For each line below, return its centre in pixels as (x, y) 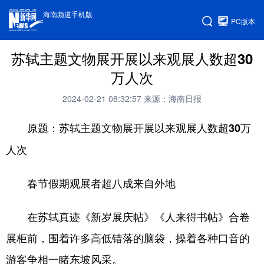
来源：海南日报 (173, 98)
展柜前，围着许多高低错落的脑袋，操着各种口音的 (128, 237)
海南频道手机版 (68, 14)
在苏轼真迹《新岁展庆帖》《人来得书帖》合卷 (128, 216)
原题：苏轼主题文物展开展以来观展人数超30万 (128, 128)
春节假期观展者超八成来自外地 (91, 183)
